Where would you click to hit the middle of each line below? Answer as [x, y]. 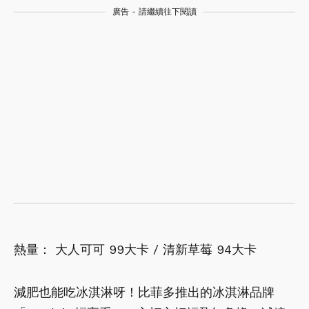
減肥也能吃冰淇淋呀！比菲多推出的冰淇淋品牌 [144, 292]
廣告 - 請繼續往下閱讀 [154, 11]
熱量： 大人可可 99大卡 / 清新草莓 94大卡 [135, 249]
